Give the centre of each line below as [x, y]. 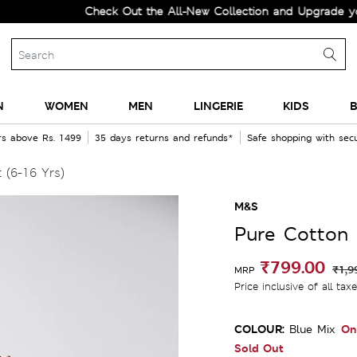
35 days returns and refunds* [164, 138]
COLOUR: [259, 329]
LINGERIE [218, 106]
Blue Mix [312, 329]
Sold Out [259, 348]
